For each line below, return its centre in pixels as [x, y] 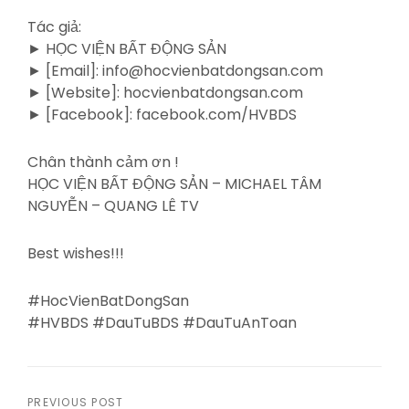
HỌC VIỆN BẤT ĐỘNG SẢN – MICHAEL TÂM [174, 184]
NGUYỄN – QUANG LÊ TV [113, 205]
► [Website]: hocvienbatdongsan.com [165, 92]
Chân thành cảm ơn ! [103, 162]
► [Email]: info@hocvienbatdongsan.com [175, 70]
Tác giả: [54, 26]
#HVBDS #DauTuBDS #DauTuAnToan [162, 322]
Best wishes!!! [76, 253]
